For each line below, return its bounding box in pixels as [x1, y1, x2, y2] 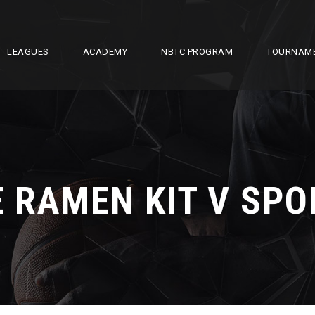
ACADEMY [82, 46, 127, 57]
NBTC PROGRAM [161, 46, 233, 57]
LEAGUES [7, 46, 49, 57]
